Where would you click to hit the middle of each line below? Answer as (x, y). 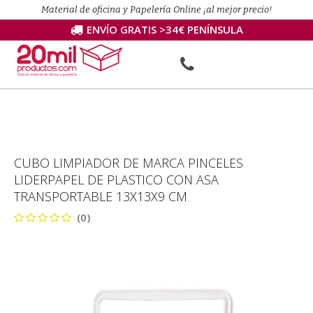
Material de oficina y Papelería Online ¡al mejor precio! (156, 9)
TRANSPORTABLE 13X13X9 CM (101, 196)
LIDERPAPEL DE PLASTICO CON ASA (116, 180)
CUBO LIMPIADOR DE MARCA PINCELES (129, 163)
